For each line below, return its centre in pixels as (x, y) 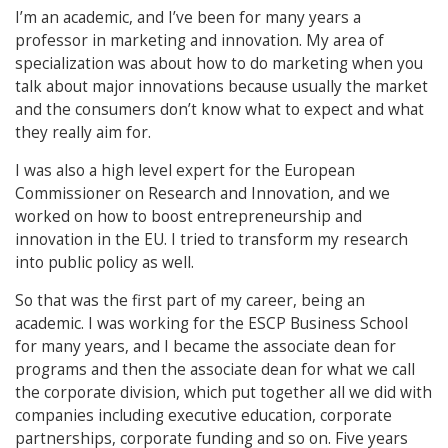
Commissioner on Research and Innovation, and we (202, 193)
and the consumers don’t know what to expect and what (219, 109)
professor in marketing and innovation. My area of (199, 40)
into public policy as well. (104, 262)
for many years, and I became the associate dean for (205, 346)
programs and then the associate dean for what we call (215, 369)
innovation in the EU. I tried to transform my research (211, 239)
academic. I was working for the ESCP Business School (211, 323)
